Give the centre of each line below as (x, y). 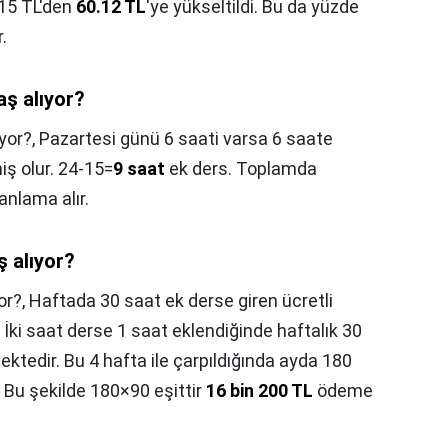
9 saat (139, 169)
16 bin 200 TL (259, 391)
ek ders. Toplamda (241, 169)
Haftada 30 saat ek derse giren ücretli (181, 301)
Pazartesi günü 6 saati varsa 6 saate (186, 139)
